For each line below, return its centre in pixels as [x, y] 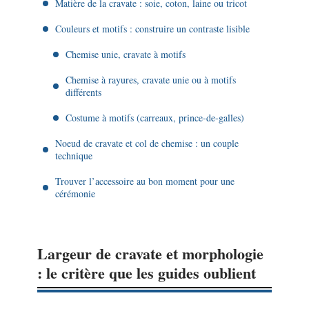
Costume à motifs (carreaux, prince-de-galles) [155, 117]
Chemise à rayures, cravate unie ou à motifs [151, 79]
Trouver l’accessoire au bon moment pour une [145, 181]
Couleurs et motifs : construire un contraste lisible [152, 28]
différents [83, 92]
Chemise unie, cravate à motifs [126, 54]
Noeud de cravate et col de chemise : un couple [147, 143]
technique [74, 155]
